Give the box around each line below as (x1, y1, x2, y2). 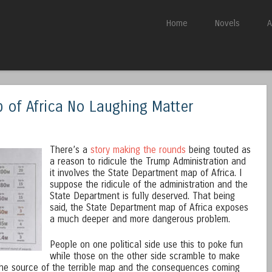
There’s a (49, 144, 90, 155)
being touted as (185, 144, 251, 155)
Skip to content (148, 18, 201, 27)
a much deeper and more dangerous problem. (49, 214, 230, 225)
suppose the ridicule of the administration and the (49, 179, 248, 190)
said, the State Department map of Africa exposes (49, 202, 248, 213)
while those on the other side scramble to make (49, 251, 240, 262)
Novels (215, 18, 240, 29)
